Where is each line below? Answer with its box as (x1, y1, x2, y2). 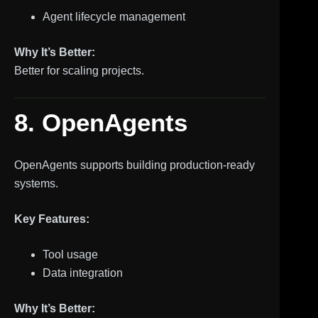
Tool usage (43, 248, 98, 261)
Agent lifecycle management (43, 11, 185, 23)
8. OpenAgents (14, 109, 187, 136)
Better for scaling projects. (14, 65, 144, 77)
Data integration (43, 266, 123, 279)
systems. (14, 177, 58, 190)
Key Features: (14, 212, 89, 225)
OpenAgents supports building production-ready (14, 158, 255, 171)
